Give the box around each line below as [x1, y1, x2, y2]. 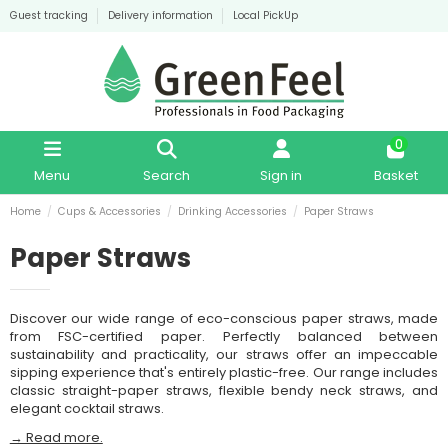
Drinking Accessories [178, 204, 288, 220]
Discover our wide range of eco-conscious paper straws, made [9, 309, 439, 329]
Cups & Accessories [57, 204, 161, 220]
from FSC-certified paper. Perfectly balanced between [9, 327, 439, 347]
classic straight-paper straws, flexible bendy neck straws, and [9, 381, 439, 401]
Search [143, 166, 191, 185]
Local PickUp [232, 7, 298, 23]
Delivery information [107, 7, 216, 23]
